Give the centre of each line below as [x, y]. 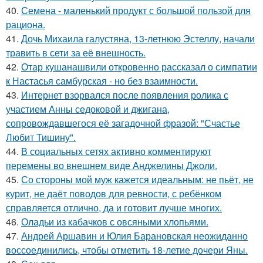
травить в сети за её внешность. [76, 53]
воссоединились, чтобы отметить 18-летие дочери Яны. [127, 250]
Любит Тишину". [41, 137]
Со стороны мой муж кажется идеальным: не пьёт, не [137, 179]
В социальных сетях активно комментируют [116, 151]
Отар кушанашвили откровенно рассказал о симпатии [139, 67]
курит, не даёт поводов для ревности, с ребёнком [114, 193]
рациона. [26, 24]
